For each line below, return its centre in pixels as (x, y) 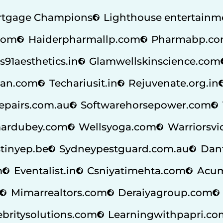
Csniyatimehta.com (136, 170)
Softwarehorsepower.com (146, 105)
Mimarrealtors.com (59, 192)
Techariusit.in (83, 83)
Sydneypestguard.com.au (124, 149)
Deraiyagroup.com (165, 192)
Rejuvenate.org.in (173, 83)
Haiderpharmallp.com (84, 39)
